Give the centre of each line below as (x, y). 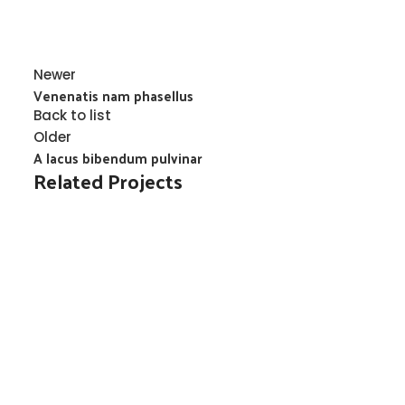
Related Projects (108, 181)
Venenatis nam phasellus (113, 95)
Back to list (72, 115)
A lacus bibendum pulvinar (118, 158)
